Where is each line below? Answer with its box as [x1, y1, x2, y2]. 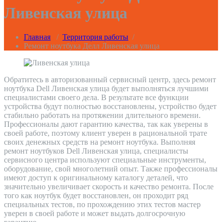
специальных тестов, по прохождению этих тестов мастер [4, 200, 201, 209]
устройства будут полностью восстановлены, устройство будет [4, 102, 217, 111]
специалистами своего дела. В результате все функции [4, 93, 189, 102]
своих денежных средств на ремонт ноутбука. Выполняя [4, 138, 195, 147]
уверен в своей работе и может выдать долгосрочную [4, 209, 185, 218]
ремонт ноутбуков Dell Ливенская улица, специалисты [4, 147, 188, 156]
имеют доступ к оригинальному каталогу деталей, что [4, 173, 188, 182]
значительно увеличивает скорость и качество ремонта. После [4, 182, 214, 191]
